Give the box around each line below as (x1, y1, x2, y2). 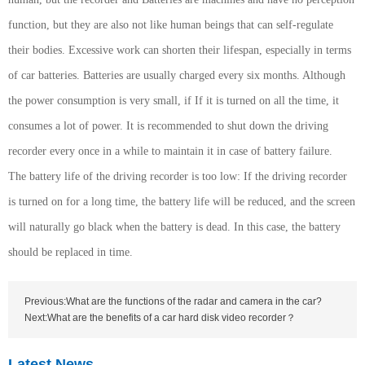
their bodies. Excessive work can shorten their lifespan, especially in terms (8, 44, 351, 56)
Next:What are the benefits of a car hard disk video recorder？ (24, 312, 296, 323)
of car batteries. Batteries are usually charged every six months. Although (8, 69, 345, 81)
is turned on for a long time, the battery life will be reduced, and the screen (8, 196, 355, 208)
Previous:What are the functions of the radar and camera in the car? (24, 296, 322, 307)
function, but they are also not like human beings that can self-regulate (8, 19, 333, 31)
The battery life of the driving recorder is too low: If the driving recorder (8, 170, 347, 182)
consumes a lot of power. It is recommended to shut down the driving (8, 120, 328, 132)
